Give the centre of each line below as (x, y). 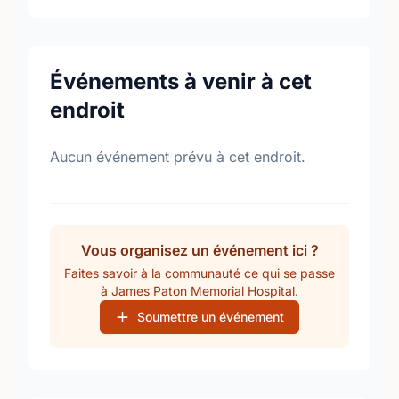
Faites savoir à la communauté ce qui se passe (199, 273)
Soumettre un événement (211, 317)
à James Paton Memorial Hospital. (199, 291)
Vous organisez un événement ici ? (199, 250)
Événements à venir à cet (181, 81)
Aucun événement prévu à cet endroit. (178, 157)
